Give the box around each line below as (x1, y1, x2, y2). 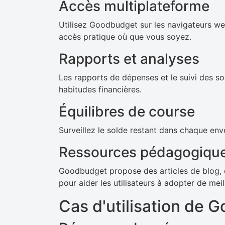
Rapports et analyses (59, 50, 199, 67)
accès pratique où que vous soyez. (59, 32, 191, 42)
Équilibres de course (59, 103, 195, 120)
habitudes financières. (59, 84, 142, 94)
